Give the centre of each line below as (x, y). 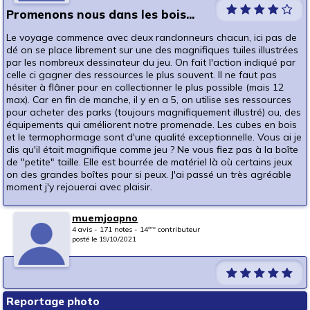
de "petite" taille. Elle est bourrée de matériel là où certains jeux (149, 162)
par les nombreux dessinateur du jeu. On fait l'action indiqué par (151, 63)
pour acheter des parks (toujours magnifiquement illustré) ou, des (154, 112)
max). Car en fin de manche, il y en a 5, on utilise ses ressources (149, 100)
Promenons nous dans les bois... (100, 15)
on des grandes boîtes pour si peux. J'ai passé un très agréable (149, 175)
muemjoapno (105, 218)
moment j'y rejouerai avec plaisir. (79, 187)
